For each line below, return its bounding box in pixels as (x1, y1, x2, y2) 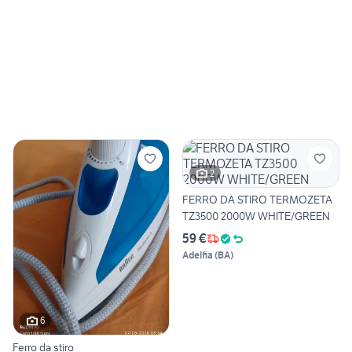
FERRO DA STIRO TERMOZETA (182, 192, 332, 207)
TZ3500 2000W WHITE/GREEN (182, 209, 330, 224)
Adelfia (182, 249, 213, 262)
